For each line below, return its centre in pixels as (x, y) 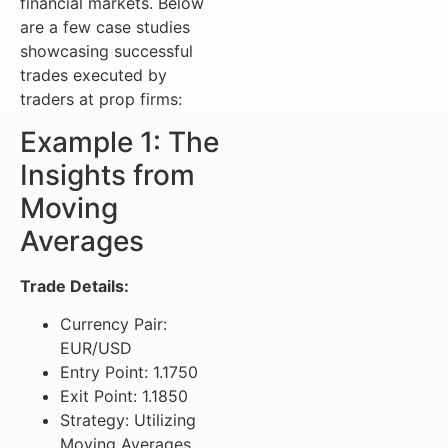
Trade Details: (74, 285)
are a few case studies (105, 27)
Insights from (107, 174)
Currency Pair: (113, 324)
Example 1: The (119, 141)
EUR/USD (96, 348)
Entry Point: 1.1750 (129, 372)
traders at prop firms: (101, 99)
